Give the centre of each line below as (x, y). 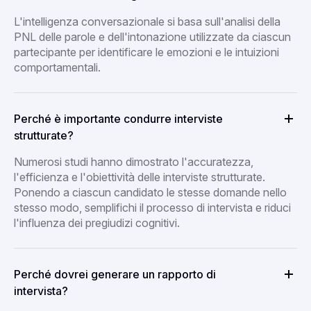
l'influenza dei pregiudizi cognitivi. (97, 222)
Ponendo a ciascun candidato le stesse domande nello (150, 192)
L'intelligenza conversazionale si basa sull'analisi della (147, 21)
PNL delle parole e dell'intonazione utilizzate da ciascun (152, 36)
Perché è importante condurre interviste (118, 118)
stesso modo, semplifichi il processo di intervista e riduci (152, 207)
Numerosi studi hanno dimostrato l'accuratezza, (134, 161)
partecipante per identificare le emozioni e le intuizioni (146, 52)
